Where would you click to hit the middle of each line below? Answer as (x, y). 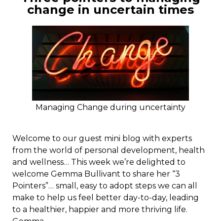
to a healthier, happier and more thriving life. (100, 210)
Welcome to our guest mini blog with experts (102, 139)
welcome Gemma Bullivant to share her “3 (96, 174)
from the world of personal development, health (109, 150)
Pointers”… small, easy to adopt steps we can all (105, 186)
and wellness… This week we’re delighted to (99, 162)
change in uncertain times (110, 10)
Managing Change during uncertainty (110, 108)
